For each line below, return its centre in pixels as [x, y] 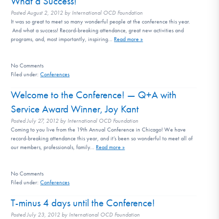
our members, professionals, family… [54, 147]
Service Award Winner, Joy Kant [75, 109]
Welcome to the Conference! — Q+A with [94, 95]
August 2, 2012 [45, 12]
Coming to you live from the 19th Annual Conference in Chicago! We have [99, 129]
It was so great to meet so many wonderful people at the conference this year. [101, 21]
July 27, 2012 [43, 120]
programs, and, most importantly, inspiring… [63, 39]
